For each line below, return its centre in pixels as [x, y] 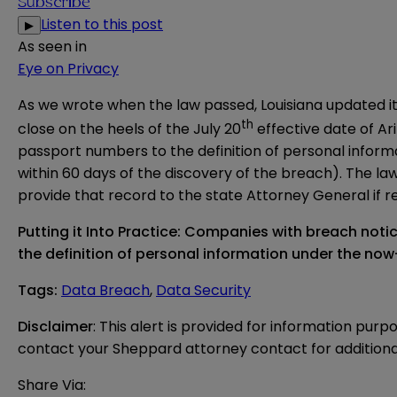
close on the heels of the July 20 [129, 129]
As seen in [52, 47]
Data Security [203, 291]
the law [175, 105]
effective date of [315, 129]
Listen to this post [102, 25]
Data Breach [105, 291]
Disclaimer [55, 327]
